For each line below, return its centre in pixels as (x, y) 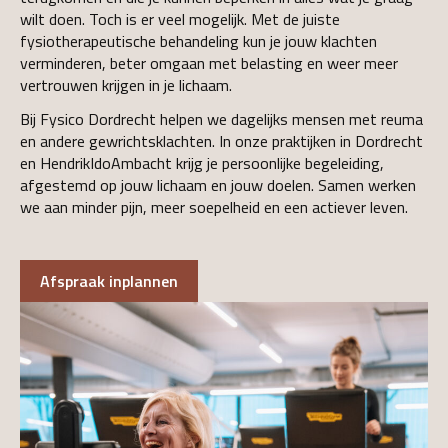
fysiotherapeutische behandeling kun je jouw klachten (198, 41)
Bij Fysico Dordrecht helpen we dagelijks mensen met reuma (221, 119)
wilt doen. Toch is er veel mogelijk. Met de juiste (180, 19)
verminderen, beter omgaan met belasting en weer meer (209, 63)
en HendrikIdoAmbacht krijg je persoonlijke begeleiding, (202, 163)
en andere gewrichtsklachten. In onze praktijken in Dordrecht (221, 141)
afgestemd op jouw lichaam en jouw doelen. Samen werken (218, 185)
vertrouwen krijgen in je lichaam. (126, 85)
